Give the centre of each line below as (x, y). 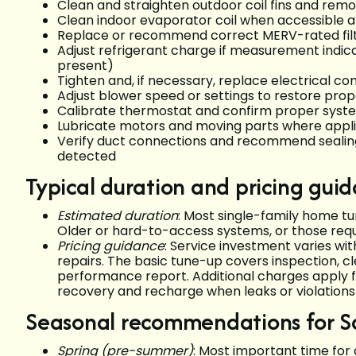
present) (85, 66)
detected (87, 157)
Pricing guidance (111, 246)
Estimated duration (118, 216)
